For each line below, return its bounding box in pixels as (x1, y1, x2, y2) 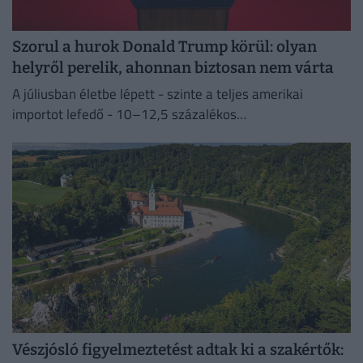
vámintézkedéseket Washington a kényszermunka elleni (12, 123, 342, 145)
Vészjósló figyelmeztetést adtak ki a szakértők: (12, 340, 344, 359)
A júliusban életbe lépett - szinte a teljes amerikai (12, 83, 303, 105)
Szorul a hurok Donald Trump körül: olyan (12, 37, 317, 57)
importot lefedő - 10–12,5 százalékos (12, 103, 237, 125)
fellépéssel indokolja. (12, 143, 135, 165)
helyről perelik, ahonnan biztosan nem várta (12, 58, 334, 78)
